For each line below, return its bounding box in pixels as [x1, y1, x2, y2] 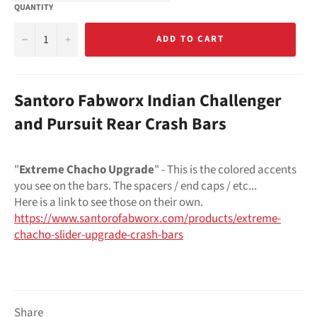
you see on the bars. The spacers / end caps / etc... [14, 177, 257, 195]
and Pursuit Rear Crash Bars [14, 111, 226, 137]
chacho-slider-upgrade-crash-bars [14, 226, 183, 243]
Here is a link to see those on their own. [14, 193, 203, 211]
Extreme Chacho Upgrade [19, 161, 154, 178]
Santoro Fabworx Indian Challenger [14, 88, 282, 113]
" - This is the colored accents [154, 161, 296, 178]
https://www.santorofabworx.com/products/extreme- [14, 209, 281, 227]
